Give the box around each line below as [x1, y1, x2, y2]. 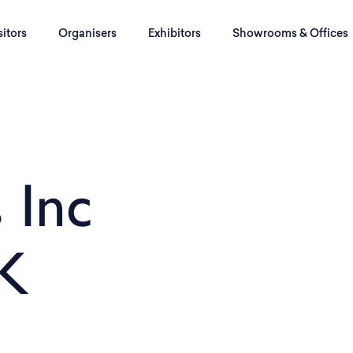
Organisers [58, 28, 117, 40]
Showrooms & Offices [232, 28, 348, 40]
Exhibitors [148, 28, 201, 40]
